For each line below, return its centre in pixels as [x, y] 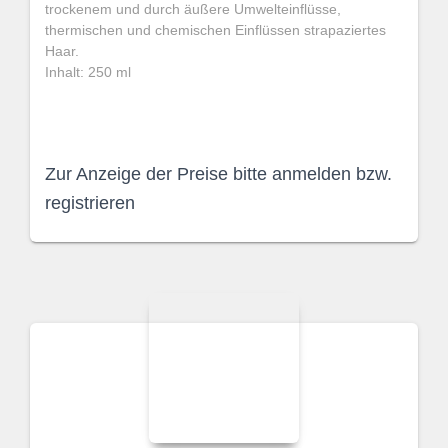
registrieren [90, 203]
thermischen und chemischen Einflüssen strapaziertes [215, 30]
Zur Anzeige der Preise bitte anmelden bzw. [218, 174]
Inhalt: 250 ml [88, 72]
